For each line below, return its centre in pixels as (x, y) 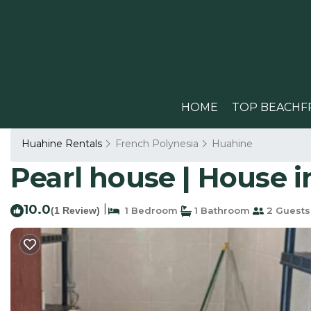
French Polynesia (157, 144)
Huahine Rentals (63, 144)
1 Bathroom (221, 210)
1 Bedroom (149, 210)
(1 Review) (75, 210)
